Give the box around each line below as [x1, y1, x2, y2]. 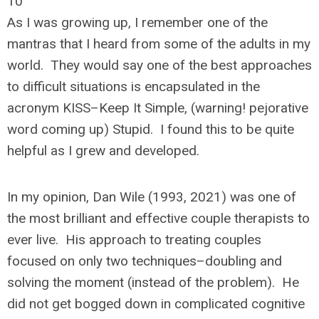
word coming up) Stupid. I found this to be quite [7, 121, 294, 137]
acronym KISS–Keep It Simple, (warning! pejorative [7, 100, 308, 116]
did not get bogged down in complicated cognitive [7, 296, 305, 312]
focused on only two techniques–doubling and [7, 253, 282, 269]
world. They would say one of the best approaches [7, 57, 312, 73]
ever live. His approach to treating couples [7, 231, 261, 248]
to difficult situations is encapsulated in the [7, 78, 260, 95]
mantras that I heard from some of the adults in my [7, 36, 310, 52]
